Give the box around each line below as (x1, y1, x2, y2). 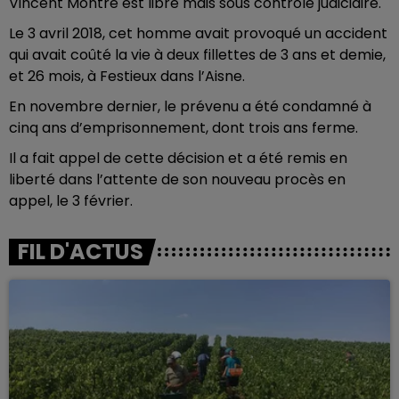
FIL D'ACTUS (18, 237, 143, 266)
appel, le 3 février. (9, 191, 133, 211)
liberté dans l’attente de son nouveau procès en (9, 169, 346, 190)
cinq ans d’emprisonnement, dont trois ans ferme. (9, 118, 358, 138)
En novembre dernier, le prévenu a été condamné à (9, 96, 371, 117)
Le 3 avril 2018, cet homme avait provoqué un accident (9, 23, 387, 44)
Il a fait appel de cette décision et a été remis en (9, 148, 347, 168)
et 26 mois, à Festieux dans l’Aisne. (9, 66, 245, 86)
